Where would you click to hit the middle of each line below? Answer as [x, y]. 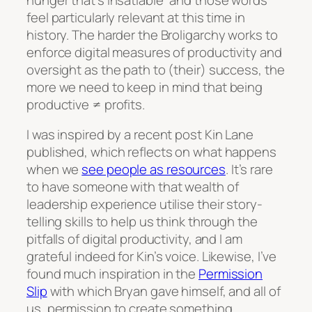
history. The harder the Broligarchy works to [152, 34]
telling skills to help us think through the [142, 222]
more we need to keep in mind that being [145, 87]
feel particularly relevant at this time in [136, 17]
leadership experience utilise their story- [145, 204]
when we [54, 170]
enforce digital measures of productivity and [154, 52]
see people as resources [154, 170]
